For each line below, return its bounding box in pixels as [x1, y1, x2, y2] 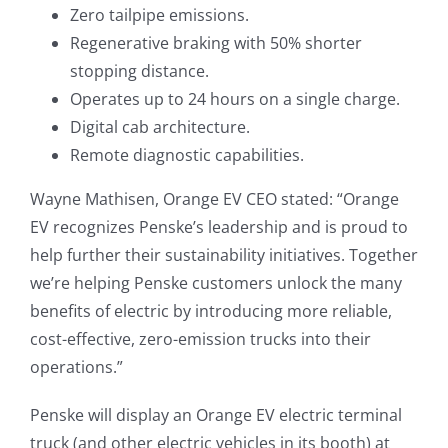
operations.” [29, 356, 123, 379]
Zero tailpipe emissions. [69, 4, 249, 27]
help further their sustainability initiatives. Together [29, 244, 418, 267]
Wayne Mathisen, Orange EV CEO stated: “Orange [29, 188, 399, 211]
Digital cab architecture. [69, 116, 250, 139]
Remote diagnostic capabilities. [69, 144, 304, 167]
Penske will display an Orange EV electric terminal [29, 404, 402, 427]
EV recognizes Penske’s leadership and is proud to [29, 216, 408, 239]
